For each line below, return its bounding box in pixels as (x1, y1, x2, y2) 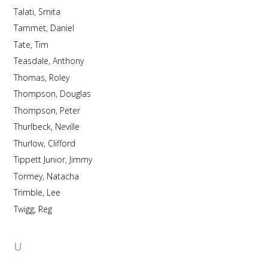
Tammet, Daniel (50, 22, 74, 33)
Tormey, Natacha (46, 170, 79, 182)
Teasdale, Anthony (52, 55, 84, 66)
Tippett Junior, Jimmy (69, 154, 92, 165)
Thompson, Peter (59, 104, 80, 116)
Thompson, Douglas (59, 88, 91, 99)
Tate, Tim (34, 38, 48, 50)
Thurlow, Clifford (47, 137, 75, 149)
